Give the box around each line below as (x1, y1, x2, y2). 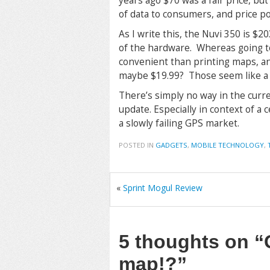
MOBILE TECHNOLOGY (191, 140, 264, 149)
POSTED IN (119, 140, 155, 149)
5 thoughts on (119, 231, 254, 253)
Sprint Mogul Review (123, 182, 202, 193)
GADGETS (155, 140, 187, 149)
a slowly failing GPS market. (119, 117, 239, 130)
